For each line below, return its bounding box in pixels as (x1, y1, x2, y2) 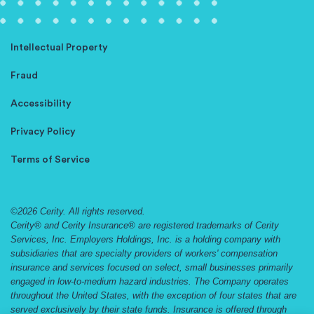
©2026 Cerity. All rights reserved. (11, 206, 145, 217)
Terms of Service (11, 155, 90, 165)
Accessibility (11, 99, 71, 109)
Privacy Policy (11, 127, 76, 137)
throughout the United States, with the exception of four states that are (11, 290, 296, 301)
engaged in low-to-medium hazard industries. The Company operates (11, 276, 289, 287)
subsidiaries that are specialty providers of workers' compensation (11, 248, 278, 259)
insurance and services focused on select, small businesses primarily (11, 262, 293, 273)
